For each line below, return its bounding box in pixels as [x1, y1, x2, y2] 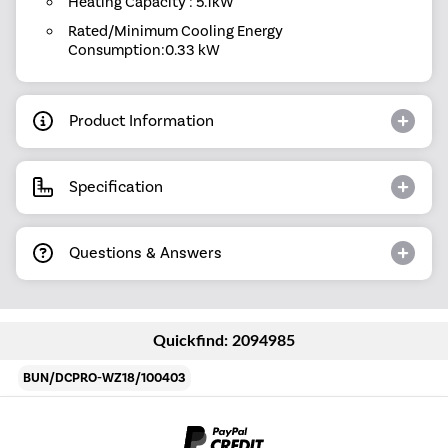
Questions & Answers [69, 243, 222, 263]
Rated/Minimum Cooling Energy [67, 21, 283, 40]
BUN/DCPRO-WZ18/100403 [23, 369, 187, 386]
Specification [69, 177, 163, 197]
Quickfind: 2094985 [153, 332, 295, 349]
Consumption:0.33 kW [67, 40, 220, 59]
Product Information [69, 111, 214, 131]
